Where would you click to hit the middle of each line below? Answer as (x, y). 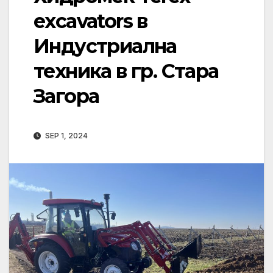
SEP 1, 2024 (66, 136)
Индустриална (105, 46)
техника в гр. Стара (126, 71)
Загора (66, 96)
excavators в (90, 21)
